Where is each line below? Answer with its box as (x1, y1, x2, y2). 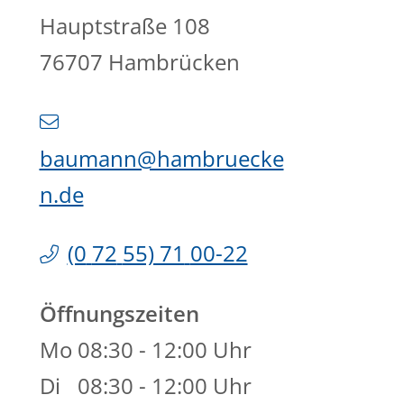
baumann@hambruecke (39, 143, 284, 174)
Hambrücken (107, 47, 240, 78)
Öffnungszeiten (39, 298, 199, 329)
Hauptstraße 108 (39, 11, 210, 41)
